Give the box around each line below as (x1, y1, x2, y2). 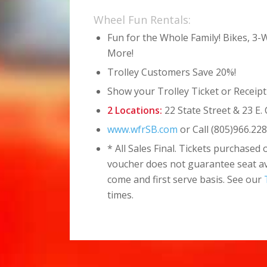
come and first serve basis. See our (107, 172, 265, 186)
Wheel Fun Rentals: (94, 12, 191, 27)
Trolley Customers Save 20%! (107, 65, 237, 79)
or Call (178, 122, 212, 136)
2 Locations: (107, 103, 163, 117)
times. (107, 188, 134, 201)
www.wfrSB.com (107, 122, 178, 136)
